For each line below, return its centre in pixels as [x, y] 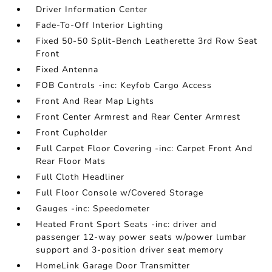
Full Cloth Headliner [80, 177]
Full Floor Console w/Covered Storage [120, 193]
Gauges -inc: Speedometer [93, 209]
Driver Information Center [92, 9]
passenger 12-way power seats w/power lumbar [141, 237]
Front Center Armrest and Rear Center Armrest [138, 117]
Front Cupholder [72, 133]
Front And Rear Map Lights [95, 101]
